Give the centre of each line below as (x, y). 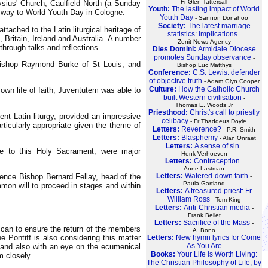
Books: (164, 254)
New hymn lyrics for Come (218, 237)
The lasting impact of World (216, 9)
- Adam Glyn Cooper (231, 81)
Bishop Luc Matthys (204, 65)
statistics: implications (202, 34)
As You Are (204, 246)
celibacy (175, 121)
